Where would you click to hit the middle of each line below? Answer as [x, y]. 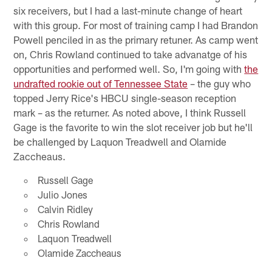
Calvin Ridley [65, 209]
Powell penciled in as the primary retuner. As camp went [136, 39]
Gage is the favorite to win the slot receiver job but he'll [133, 127]
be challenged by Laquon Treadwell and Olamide [120, 141]
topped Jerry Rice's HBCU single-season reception [125, 97]
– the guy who [219, 83]
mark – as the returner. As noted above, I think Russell [130, 112]
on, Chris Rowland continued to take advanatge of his [131, 54]
